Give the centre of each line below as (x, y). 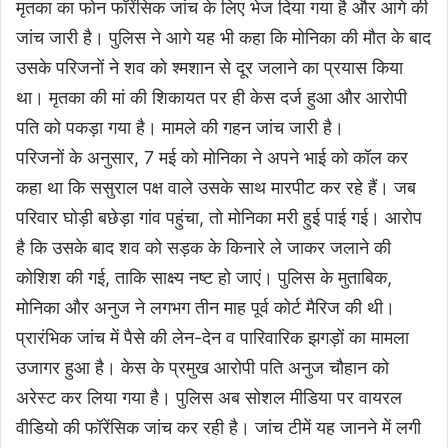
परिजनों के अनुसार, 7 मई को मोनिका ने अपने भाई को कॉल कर (212, 158)
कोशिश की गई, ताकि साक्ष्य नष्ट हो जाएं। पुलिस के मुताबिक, (204, 278)
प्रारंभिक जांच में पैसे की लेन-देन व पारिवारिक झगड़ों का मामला (212, 338)
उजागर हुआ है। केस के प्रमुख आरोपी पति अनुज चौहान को (202, 368)
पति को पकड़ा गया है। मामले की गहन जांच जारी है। (180, 128)
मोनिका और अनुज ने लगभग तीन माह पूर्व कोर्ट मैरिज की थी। (205, 308)
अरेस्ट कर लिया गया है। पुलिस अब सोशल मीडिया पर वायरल (209, 398)
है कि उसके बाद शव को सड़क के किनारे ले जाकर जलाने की (203, 248)
